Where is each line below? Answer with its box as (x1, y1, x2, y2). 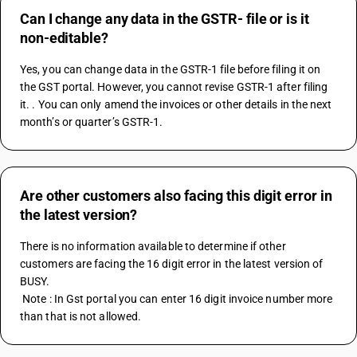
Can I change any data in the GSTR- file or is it (20, 10, 309, 27)
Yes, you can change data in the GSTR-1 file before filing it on (20, 63, 321, 76)
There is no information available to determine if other (20, 240, 286, 253)
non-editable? (20, 29, 108, 46)
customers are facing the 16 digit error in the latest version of (20, 257, 324, 270)
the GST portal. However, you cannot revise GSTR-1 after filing (20, 80, 328, 93)
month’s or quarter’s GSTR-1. (20, 116, 163, 128)
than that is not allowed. (20, 310, 142, 323)
